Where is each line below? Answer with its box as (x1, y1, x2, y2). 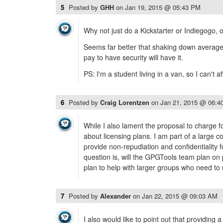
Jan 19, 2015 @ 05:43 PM (125, 2, 201, 12)
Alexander (100, 191, 133, 201)
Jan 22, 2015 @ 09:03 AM (142, 191, 218, 201)
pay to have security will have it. (84, 52, 183, 62)
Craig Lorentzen (100, 98, 151, 107)
